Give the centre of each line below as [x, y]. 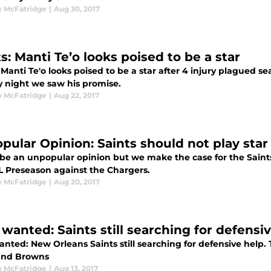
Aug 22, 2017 [77, 95]
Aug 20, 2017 [77, 182]
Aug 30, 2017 [77, 9]
